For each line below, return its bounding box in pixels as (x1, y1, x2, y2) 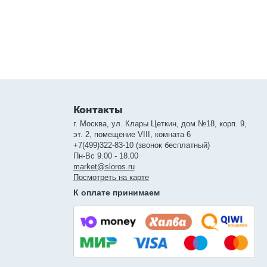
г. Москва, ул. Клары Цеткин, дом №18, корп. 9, (73, 119, 247, 128)
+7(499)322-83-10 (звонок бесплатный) (73, 140, 210, 150)
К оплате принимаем (73, 187, 160, 197)
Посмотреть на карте (73, 172, 149, 182)
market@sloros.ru (73, 162, 135, 171)
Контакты (73, 103, 123, 116)
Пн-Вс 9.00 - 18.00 (73, 151, 138, 160)
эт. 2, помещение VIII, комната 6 (73, 129, 191, 139)
